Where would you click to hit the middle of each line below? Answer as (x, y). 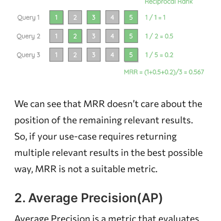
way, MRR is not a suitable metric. (86, 168)
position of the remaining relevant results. (103, 119)
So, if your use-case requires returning (95, 136)
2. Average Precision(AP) (89, 198)
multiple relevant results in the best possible (108, 152)
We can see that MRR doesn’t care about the (108, 103)
